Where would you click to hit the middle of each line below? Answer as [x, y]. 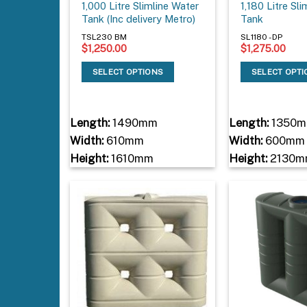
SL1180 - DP [262, 37]
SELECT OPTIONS [128, 72]
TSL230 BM [106, 37]
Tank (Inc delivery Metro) [139, 19]
